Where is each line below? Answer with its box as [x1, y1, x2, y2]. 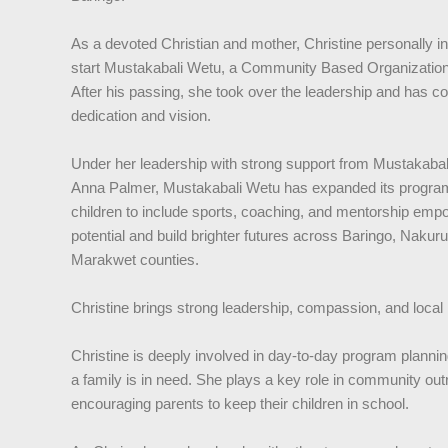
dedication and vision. [70, 107, 211, 125]
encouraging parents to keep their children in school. [70, 395, 409, 413]
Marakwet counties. [70, 251, 199, 269]
